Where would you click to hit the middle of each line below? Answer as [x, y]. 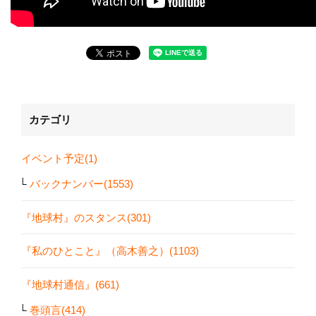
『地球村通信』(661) [70, 284]
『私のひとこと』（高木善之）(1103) [110, 251]
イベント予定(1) [59, 159]
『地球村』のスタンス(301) [86, 217]
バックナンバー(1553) [81, 184]
